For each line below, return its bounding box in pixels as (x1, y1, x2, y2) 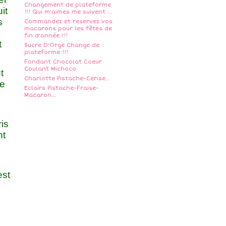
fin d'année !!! (24, 32, 68, 39)
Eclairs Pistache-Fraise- (24, 85, 99, 91)
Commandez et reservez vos (24, 18, 112, 25)
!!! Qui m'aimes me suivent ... (24, 9, 112, 15)
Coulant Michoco (24, 66, 76, 72)
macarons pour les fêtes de (24, 25, 112, 32)
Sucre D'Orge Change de (24, 42, 99, 48)
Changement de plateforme (24, 2, 111, 8)
